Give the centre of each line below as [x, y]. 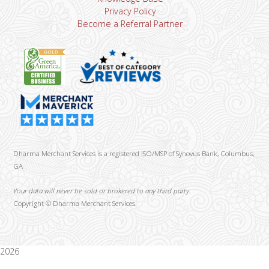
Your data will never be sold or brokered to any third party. [102, 190]
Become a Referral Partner [130, 24]
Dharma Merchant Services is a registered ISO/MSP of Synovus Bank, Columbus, [134, 153]
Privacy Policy [130, 11]
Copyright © [32, 203]
